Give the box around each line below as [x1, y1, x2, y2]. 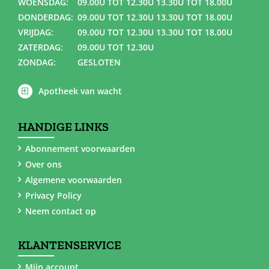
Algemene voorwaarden [25, 174, 122, 186]
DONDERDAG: [17, 11, 73, 23]
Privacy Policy [25, 189, 82, 201]
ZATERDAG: [17, 41, 63, 53]
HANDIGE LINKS [17, 119, 109, 134]
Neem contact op [25, 205, 96, 217]
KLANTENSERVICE [17, 237, 121, 252]
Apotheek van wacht [38, 85, 122, 97]
